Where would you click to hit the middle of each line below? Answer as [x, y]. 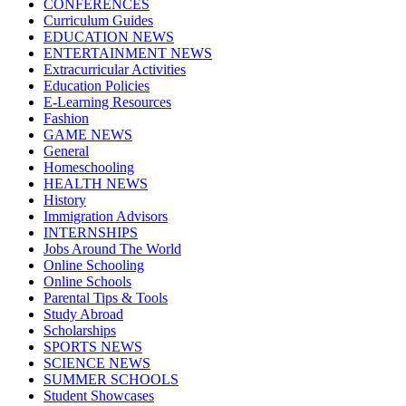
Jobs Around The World [112, 249]
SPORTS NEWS [93, 347]
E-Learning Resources [107, 102]
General [66, 151]
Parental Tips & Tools [106, 298]
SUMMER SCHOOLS [111, 380]
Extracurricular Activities [115, 70]
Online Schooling [94, 266]
